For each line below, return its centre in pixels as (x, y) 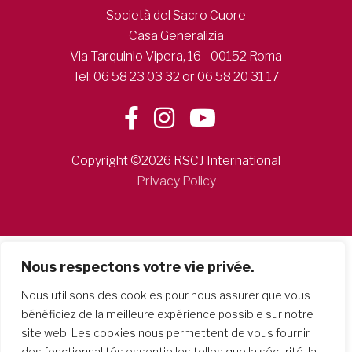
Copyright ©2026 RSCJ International (176, 161)
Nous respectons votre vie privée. (138, 267)
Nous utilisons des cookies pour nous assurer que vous (166, 295)
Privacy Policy (176, 181)
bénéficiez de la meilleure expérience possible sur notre (167, 314)
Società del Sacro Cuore (176, 15)
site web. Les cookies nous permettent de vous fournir (165, 333)
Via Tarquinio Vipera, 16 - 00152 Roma (176, 56)
